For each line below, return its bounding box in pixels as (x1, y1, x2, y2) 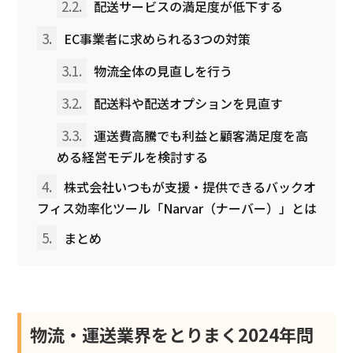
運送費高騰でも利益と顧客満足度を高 (91, 125, 309, 145)
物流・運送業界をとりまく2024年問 (30, 321, 314, 347)
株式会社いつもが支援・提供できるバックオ (61, 176, 317, 196)
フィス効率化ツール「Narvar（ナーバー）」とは (37, 198, 318, 217)
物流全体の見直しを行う (91, 61, 233, 80)
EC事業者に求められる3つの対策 (61, 28, 251, 48)
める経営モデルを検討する (57, 147, 209, 166)
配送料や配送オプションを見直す (91, 93, 284, 113)
